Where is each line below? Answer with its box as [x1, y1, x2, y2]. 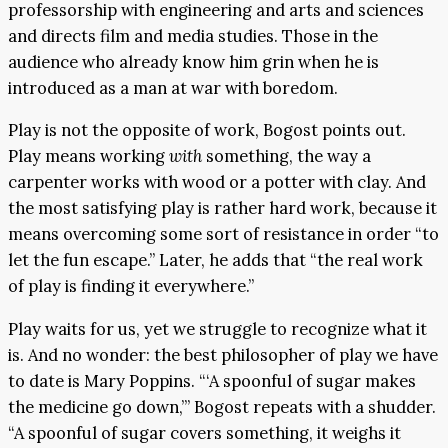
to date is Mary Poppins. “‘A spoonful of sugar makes [8, 369, 416, 392]
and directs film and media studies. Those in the [8, 24, 378, 47]
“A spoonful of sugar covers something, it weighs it [8, 421, 401, 444]
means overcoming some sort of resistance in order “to [8, 223, 439, 246]
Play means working [8, 145, 169, 168]
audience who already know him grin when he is [8, 50, 379, 73]
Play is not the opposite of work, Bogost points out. [8, 119, 406, 142]
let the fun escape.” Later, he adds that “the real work [8, 249, 423, 272]
